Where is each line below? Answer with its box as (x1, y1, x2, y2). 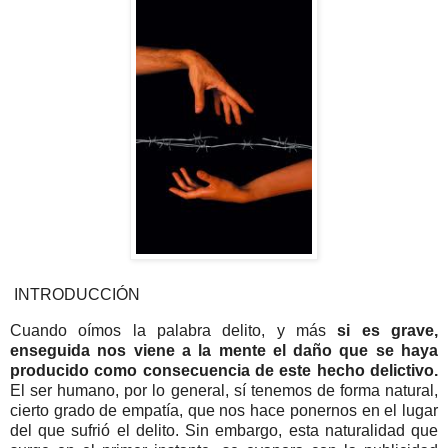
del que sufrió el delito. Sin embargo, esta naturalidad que (10, 421, 438, 439)
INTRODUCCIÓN (10, 285, 144, 303)
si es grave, (337, 321, 439, 339)
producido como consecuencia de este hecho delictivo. (10, 361, 438, 379)
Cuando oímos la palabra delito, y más (10, 321, 338, 339)
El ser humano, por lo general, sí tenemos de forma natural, (10, 381, 438, 399)
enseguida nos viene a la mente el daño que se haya (10, 341, 438, 359)
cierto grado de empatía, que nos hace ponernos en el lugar (10, 401, 438, 419)
